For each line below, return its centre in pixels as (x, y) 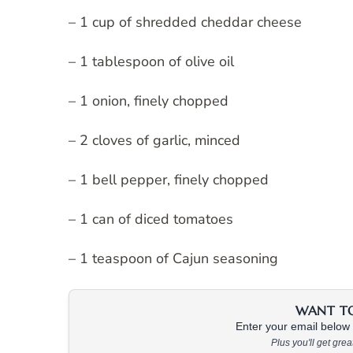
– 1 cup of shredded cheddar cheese (185, 22)
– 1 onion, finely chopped (149, 101)
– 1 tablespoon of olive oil (151, 62)
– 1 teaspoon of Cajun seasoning (173, 259)
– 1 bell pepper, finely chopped (169, 180)
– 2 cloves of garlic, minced (154, 141)
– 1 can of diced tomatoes (151, 219)
